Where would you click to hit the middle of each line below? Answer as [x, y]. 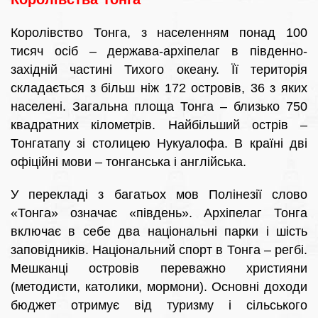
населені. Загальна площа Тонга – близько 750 [159, 107]
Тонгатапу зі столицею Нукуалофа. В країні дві [159, 144]
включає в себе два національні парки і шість [159, 232]
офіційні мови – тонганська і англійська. [128, 162]
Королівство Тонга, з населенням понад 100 [159, 33]
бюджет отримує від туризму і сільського [159, 306]
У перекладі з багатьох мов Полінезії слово [159, 195]
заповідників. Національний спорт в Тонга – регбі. [159, 250]
